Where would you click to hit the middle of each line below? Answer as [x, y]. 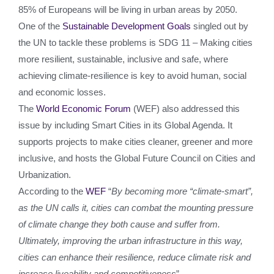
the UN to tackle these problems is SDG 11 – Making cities [135, 43]
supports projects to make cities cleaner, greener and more [135, 142]
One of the [40, 26]
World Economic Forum [83, 109]
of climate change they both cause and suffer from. [119, 224]
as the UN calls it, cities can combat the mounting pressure [136, 208]
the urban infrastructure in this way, [173, 241]
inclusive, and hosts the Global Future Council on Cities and [137, 158]
